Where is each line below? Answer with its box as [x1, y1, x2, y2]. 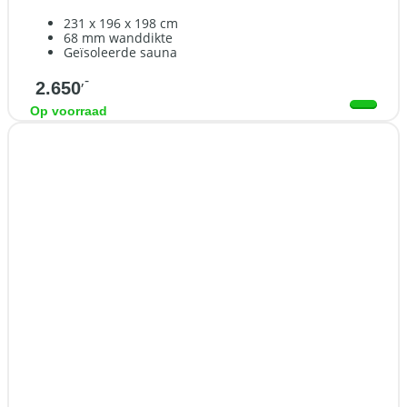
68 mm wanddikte [64, 28, 173, 46]
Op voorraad [30, 103, 107, 118]
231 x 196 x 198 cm [64, 14, 178, 32]
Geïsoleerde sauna [64, 43, 177, 61]
